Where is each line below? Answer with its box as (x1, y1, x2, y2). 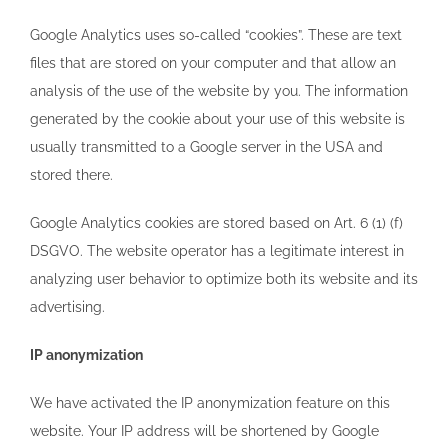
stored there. (30, 166, 113, 183)
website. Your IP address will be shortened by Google (30, 422, 379, 439)
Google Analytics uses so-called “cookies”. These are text (30, 26, 402, 43)
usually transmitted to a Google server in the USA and (30, 138, 383, 155)
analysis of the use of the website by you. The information (30, 82, 408, 99)
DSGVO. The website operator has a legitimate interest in (30, 242, 404, 259)
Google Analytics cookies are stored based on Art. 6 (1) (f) (30, 214, 403, 231)
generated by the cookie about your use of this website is (30, 110, 405, 127)
